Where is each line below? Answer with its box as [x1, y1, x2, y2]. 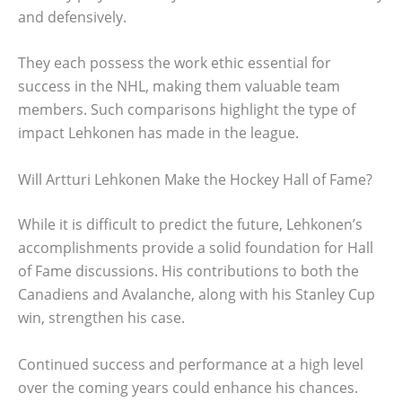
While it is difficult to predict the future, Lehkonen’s [18, 214, 363, 235]
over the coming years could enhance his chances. [18, 377, 358, 398]
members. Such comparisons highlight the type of [18, 100, 355, 120]
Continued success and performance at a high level [18, 354, 363, 374]
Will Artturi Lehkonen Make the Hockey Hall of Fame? [18, 170, 372, 190]
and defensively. [18, 6, 127, 27]
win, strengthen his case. [18, 308, 185, 328]
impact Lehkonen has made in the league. [18, 123, 299, 144]
